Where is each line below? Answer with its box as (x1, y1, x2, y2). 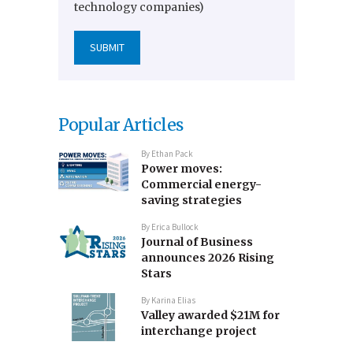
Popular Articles (58, 114, 183, 136)
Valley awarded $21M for (141, 308, 281, 323)
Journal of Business (141, 235, 254, 250)
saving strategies (141, 193, 243, 208)
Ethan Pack (151, 148, 194, 160)
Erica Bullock (151, 221, 199, 233)
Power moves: (141, 162, 223, 176)
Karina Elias (151, 295, 196, 307)
